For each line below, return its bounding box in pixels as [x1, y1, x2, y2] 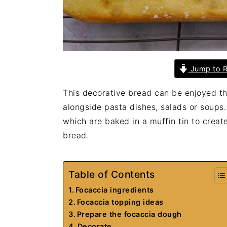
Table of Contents [68, 168, 155, 181]
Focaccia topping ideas [77, 197, 164, 206]
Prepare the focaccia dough [77, 209, 182, 218]
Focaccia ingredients [75, 185, 154, 194]
